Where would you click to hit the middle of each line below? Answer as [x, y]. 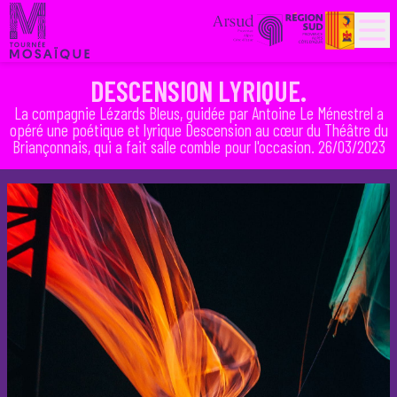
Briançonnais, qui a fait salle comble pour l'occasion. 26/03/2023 [198, 147]
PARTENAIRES [49, 16]
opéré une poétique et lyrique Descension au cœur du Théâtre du [198, 130]
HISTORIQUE [45, 37]
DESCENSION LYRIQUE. [198, 91]
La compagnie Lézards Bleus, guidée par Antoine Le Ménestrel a [198, 113]
